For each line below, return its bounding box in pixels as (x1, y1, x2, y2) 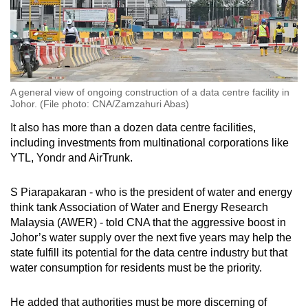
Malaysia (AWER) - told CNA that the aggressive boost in (10, 216, 286, 228)
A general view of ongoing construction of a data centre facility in (10, 86, 289, 98)
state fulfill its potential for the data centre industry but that (10, 246, 287, 258)
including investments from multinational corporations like (10, 136, 289, 148)
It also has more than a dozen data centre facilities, (10, 121, 256, 133)
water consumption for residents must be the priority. (10, 261, 265, 274)
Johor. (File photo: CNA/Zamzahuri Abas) (10, 98, 189, 109)
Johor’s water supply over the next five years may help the (10, 231, 291, 243)
